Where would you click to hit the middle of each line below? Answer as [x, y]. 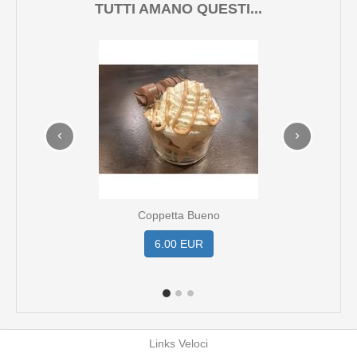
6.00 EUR [178, 243]
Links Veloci [178, 343]
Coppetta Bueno [178, 215]
